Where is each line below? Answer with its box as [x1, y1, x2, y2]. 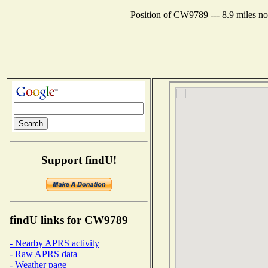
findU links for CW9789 [10, 214, 128, 227]
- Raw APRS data [10, 248, 77, 259]
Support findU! [41, 153, 117, 166]
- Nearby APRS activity [10, 237, 99, 248]
